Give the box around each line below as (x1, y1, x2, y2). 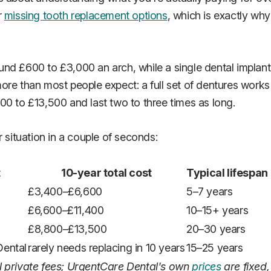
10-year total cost (61, 166, 152, 179)
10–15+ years (186, 203, 249, 217)
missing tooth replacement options (4, 8, 168, 22)
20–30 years (186, 222, 246, 235)
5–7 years (186, 184, 233, 198)
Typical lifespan (186, 166, 268, 179)
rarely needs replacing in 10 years (28, 241, 185, 254)
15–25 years (186, 241, 243, 254)
